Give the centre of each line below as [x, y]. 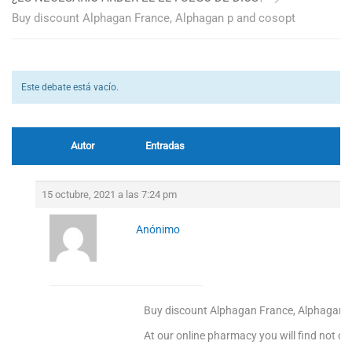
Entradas [165, 146]
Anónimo [158, 229]
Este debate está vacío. [70, 87]
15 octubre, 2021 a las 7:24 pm [109, 194]
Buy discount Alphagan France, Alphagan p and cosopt [154, 18]
